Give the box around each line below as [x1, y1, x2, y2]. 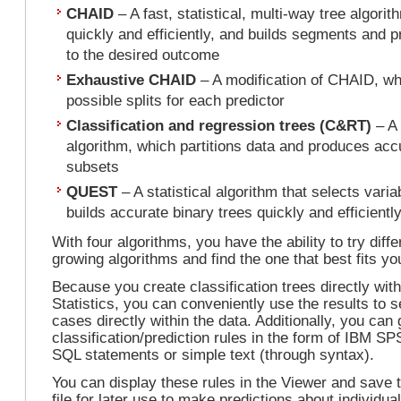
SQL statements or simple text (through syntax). [52, 346, 375, 363]
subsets [66, 158, 120, 175]
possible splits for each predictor [66, 91, 286, 108]
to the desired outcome [66, 46, 220, 63]
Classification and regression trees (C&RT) [66, 116, 372, 133]
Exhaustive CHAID [66, 71, 197, 88]
